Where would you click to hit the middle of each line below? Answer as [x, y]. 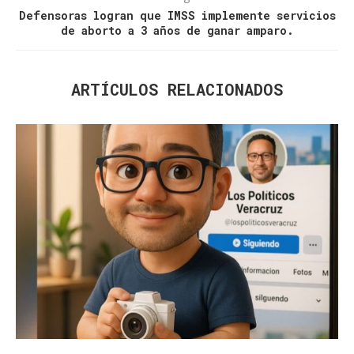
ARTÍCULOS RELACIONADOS [177, 90]
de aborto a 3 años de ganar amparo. [177, 31]
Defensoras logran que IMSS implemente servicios [177, 16]
